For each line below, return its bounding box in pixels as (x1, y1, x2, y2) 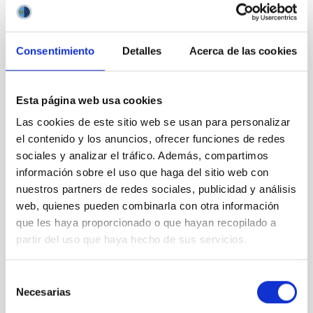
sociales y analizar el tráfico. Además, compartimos (16, 150, 269, 162)
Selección (5, 271, 50, 284)
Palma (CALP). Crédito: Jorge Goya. (28, 268, 198, 282)
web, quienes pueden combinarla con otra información (16, 200, 279, 212)
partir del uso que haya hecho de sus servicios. (16, 233, 247, 246)
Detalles (122, 44, 162, 57)
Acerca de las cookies (189, 44, 297, 57)
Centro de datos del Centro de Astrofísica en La (28, 256, 260, 270)
